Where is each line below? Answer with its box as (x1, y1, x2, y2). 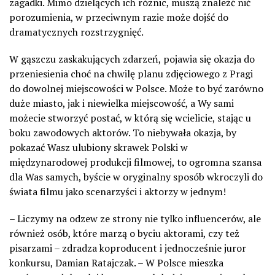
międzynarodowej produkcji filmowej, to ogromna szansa (9, 155, 261, 169)
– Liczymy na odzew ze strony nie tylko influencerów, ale (9, 211, 261, 225)
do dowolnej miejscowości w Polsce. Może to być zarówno (9, 81, 263, 95)
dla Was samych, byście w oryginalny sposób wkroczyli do (9, 169, 263, 184)
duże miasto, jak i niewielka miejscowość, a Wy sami (9, 96, 234, 110)
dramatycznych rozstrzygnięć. (9, 25, 144, 39)
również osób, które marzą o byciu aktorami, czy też (9, 226, 239, 240)
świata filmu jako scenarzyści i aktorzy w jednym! (9, 184, 226, 198)
